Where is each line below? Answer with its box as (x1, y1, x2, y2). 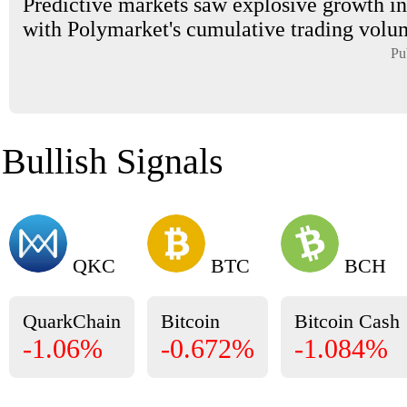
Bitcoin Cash (294, 310, 400, 333)
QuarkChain (23, 310, 121, 333)
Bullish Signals (2, 141, 223, 182)
